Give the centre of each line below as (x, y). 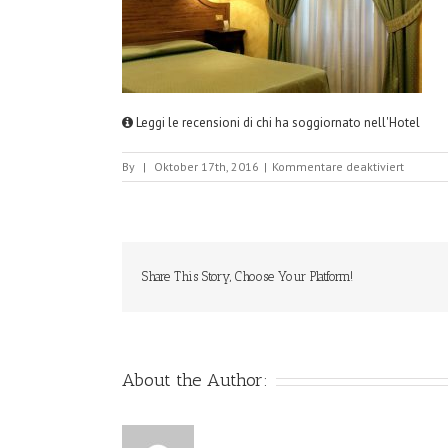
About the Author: (195, 380)
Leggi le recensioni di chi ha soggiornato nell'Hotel (276, 122)
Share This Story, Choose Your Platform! (247, 276)
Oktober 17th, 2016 (206, 166)
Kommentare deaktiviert (338, 166)
